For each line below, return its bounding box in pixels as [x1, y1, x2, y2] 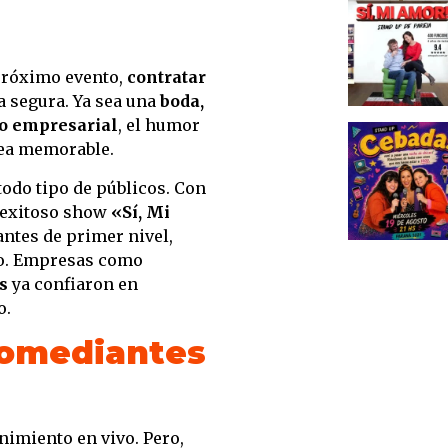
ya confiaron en [8, 273, 138, 294]
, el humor [118, 115, 200, 136]
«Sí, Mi [111, 201, 170, 222]
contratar [127, 67, 206, 88]
